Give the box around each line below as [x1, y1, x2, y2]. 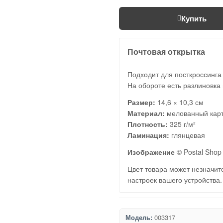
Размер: [127, 97, 155, 107]
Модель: [125, 213, 152, 222]
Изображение [127, 147, 175, 157]
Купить [181, 13, 207, 24]
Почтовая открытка [127, 46, 205, 57]
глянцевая [169, 130, 205, 140]
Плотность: [127, 119, 168, 129]
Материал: [127, 108, 165, 118]
